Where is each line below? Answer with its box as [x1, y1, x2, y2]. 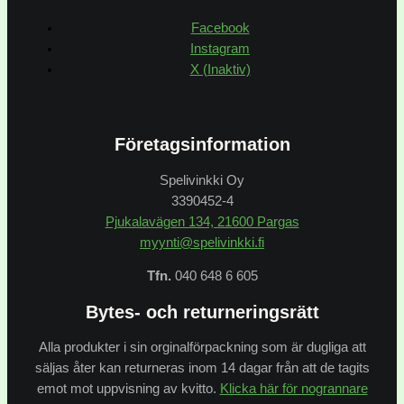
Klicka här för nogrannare [219, 381, 368, 397]
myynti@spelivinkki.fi [140, 234, 264, 250]
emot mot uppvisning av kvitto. [36, 381, 220, 397]
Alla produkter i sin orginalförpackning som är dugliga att [38, 340, 366, 355]
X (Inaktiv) [189, 61, 251, 77]
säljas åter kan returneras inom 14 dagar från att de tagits [34, 361, 370, 376]
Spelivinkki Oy [160, 172, 244, 188]
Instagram [190, 41, 250, 56]
